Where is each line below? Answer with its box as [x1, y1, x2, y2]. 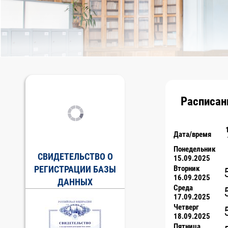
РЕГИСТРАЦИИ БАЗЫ [34, 164, 116, 175]
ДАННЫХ [58, 177, 93, 187]
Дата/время [174, 130, 211, 139]
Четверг [174, 203, 199, 212]
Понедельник [174, 145, 216, 154]
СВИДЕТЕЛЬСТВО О [37, 151, 113, 162]
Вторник [174, 164, 200, 174]
